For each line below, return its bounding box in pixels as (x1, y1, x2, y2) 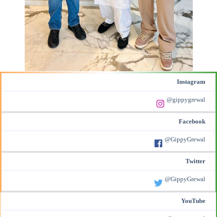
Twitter (186, 157, 205, 165)
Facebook (179, 118, 205, 125)
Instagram (177, 78, 205, 85)
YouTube (181, 197, 205, 204)
